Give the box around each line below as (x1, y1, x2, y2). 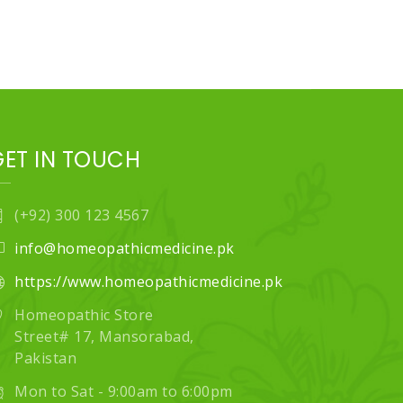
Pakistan (14, 347, 76, 368)
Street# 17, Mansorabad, (14, 326, 194, 346)
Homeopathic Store (14, 304, 154, 325)
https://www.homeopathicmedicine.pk (14, 271, 282, 291)
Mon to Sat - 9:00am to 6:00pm (14, 381, 233, 401)
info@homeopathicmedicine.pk (14, 237, 235, 258)
